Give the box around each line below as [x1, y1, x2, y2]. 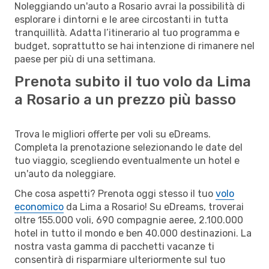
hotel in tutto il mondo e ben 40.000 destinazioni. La [14, 227, 252, 239]
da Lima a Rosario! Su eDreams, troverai [64, 201, 244, 213]
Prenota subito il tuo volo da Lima [14, 73, 251, 90]
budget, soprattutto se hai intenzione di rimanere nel [14, 40, 255, 52]
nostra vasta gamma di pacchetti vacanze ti [14, 240, 214, 252]
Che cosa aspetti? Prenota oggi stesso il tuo [14, 187, 216, 199]
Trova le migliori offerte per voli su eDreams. [14, 128, 211, 140]
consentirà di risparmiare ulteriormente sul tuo [14, 253, 225, 265]
